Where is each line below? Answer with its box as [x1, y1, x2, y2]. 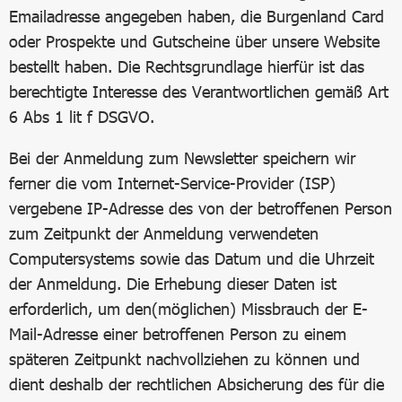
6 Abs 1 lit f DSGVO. [9, 107, 154, 127]
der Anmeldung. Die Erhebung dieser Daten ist [9, 274, 336, 293]
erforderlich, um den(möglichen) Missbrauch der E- [9, 299, 368, 319]
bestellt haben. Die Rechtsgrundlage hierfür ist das [9, 57, 364, 76]
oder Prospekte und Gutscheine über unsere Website [9, 31, 380, 51]
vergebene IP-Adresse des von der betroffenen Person [9, 198, 392, 218]
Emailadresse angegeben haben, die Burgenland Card [9, 6, 384, 26]
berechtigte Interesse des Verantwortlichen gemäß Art [9, 82, 389, 101]
